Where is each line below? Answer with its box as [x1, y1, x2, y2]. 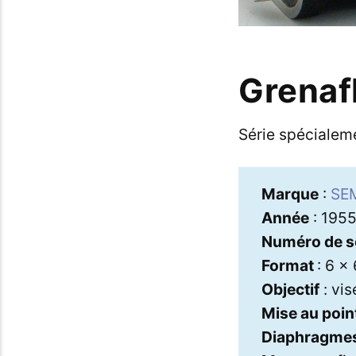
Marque [261, 184, 319, 203]
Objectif [261, 279, 319, 299]
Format [261, 255, 317, 275]
